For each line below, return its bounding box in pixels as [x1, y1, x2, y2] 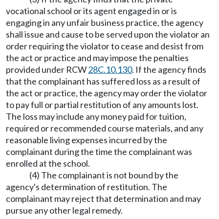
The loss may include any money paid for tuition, [6, 111, 186, 122]
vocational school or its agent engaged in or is [6, 5, 177, 16]
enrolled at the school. [6, 158, 90, 169]
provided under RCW [6, 64, 88, 75]
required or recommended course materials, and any [6, 123, 203, 133]
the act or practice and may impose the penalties [6, 52, 189, 63]
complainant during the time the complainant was [6, 146, 192, 157]
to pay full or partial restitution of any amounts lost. [6, 99, 198, 110]
